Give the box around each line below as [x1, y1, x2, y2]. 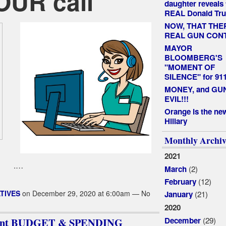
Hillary [164, 116, 187, 127]
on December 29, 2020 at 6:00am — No [20, 188, 150, 198]
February [164, 176, 196, 188]
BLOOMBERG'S [164, 51, 222, 63]
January [164, 189, 193, 200]
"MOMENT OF [164, 61, 215, 73]
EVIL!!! [164, 93, 189, 104]
